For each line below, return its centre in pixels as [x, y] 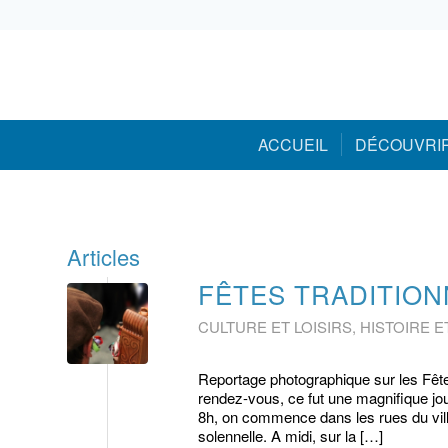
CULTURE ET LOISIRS [275, 326]
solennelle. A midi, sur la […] [290, 435]
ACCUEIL [292, 144]
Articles [103, 256]
